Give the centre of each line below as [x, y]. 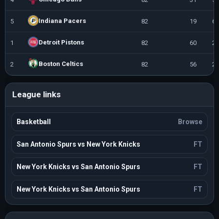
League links [36, 94]
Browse [190, 122]
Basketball [34, 122]
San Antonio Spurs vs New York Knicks [78, 144]
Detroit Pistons [61, 42]
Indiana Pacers [62, 21]
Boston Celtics [61, 64]
